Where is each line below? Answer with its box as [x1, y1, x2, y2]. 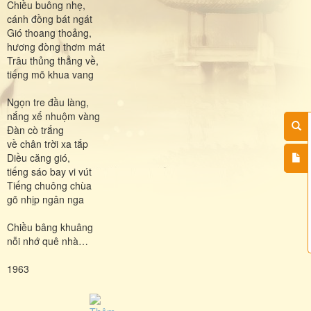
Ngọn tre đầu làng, [7, 94, 89, 109]
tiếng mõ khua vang [7, 67, 94, 81]
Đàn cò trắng [7, 122, 64, 137]
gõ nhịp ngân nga [7, 192, 84, 206]
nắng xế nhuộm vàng [7, 108, 100, 123]
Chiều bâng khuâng [7, 219, 93, 234]
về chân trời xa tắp [7, 136, 88, 151]
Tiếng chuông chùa [7, 178, 92, 192]
